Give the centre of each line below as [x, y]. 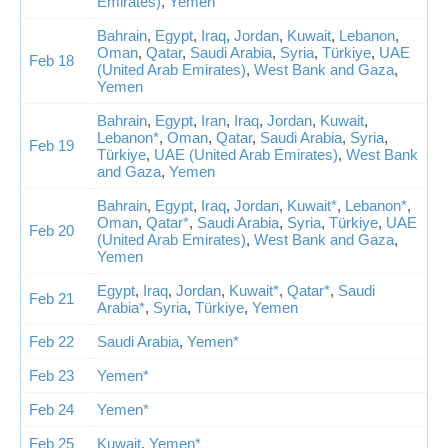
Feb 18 [51, 61]
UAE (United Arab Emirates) [246, 155]
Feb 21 [51, 299]
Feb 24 [51, 410]
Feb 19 [51, 146]
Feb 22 [51, 342]
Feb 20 [51, 231]
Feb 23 [51, 376]
